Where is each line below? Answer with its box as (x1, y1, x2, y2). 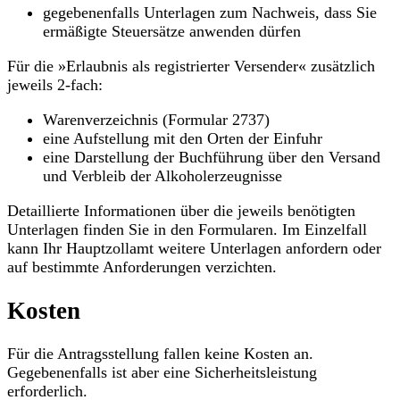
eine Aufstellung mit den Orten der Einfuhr (43, 129, 322, 148)
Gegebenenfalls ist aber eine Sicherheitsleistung (7, 363, 317, 382)
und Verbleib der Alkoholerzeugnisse (43, 167, 282, 186)
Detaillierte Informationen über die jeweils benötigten (7, 202, 355, 221)
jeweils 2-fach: (7, 76, 103, 95)
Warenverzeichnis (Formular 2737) (43, 111, 270, 129)
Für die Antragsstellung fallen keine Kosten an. (7, 345, 313, 363)
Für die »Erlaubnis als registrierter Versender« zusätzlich (7, 57, 375, 76)
